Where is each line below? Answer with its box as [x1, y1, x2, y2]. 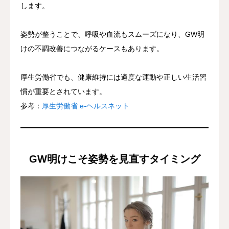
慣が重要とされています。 [20, 87, 106, 96]
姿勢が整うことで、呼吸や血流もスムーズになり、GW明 [20, 30, 204, 38]
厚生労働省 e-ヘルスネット [42, 101, 129, 110]
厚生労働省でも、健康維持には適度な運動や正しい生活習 [20, 73, 207, 81]
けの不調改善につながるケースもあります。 [20, 44, 164, 53]
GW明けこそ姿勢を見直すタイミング [29, 153, 200, 165]
